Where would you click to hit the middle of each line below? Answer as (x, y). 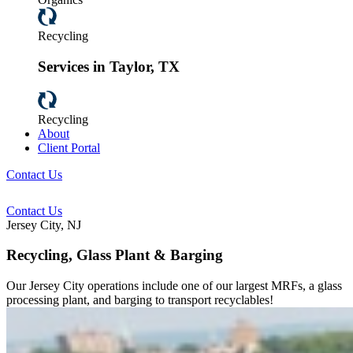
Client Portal (69, 147)
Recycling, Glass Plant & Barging (115, 255)
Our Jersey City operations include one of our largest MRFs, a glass (174, 286)
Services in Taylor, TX (109, 66)
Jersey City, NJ (44, 225)
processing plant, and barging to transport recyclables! (140, 300)
